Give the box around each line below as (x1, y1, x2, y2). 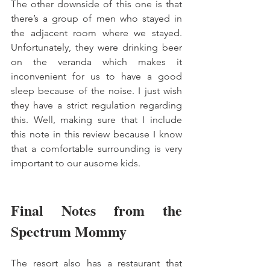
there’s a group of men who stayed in (11, 12, 182, 24)
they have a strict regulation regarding (11, 99, 182, 111)
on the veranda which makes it (11, 55, 182, 67)
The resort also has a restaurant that (11, 257, 182, 269)
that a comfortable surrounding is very (11, 142, 182, 154)
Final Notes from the (11, 199, 182, 221)
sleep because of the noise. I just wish (11, 84, 182, 96)
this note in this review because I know (11, 128, 182, 140)
